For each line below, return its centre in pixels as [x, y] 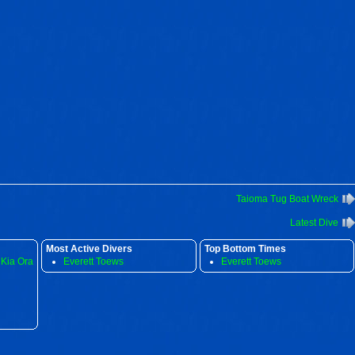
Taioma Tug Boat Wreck [287, 199]
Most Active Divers [90, 249]
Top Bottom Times [245, 249]
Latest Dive [314, 223]
